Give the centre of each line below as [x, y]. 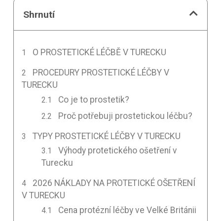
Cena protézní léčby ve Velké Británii [128, 210]
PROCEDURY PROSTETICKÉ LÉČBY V [101, 72]
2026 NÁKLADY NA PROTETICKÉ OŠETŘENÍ [114, 183]
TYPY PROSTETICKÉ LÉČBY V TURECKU [107, 136]
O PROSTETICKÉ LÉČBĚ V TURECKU [100, 52]
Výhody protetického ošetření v [118, 151]
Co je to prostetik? [94, 99]
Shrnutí [39, 14]
